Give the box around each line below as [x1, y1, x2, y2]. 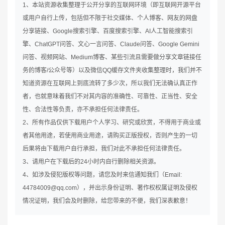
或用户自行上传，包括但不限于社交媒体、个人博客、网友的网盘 [23, 15, 197, 22]
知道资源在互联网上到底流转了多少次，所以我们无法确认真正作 [23, 80, 197, 87]
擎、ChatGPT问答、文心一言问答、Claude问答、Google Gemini [23, 41, 199, 48]
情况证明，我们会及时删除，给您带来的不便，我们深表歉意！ [23, 197, 191, 205]
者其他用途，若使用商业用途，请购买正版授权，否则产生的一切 [23, 132, 197, 140]
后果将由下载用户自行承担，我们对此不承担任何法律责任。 [23, 145, 185, 153]
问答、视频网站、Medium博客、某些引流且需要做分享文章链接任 [23, 54, 201, 61]
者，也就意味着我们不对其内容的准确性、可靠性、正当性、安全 [23, 93, 197, 100]
